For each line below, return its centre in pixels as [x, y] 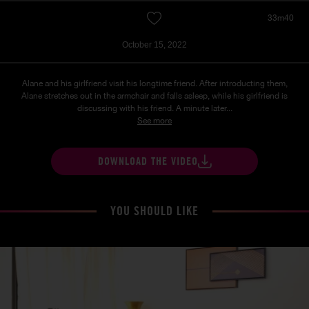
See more [154, 121]
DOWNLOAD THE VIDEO [148, 161]
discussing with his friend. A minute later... [154, 109]
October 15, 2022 [154, 45]
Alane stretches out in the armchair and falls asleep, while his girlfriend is [154, 96]
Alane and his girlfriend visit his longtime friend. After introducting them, [154, 84]
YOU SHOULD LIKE [154, 211]
